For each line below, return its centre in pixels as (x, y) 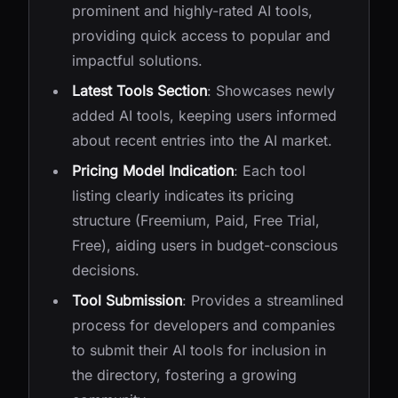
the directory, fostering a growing (184, 375)
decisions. (106, 270)
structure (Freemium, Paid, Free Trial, (196, 220)
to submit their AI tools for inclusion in (199, 350)
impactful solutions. (137, 60)
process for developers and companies (203, 325)
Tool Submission (127, 300)
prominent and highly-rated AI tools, (192, 11)
